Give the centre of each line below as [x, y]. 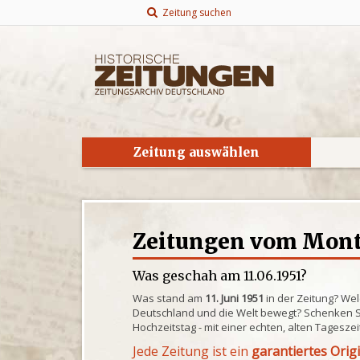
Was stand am [169, 298]
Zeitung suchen [194, 12]
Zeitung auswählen [196, 152]
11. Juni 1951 [235, 298]
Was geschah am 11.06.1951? [220, 276]
